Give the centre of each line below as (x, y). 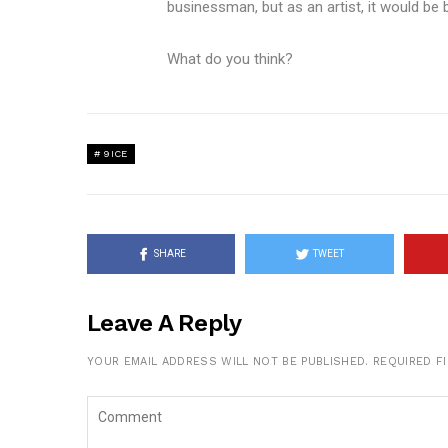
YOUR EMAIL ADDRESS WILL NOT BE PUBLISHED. (228, 361)
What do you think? (230, 59)
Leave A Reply (164, 323)
